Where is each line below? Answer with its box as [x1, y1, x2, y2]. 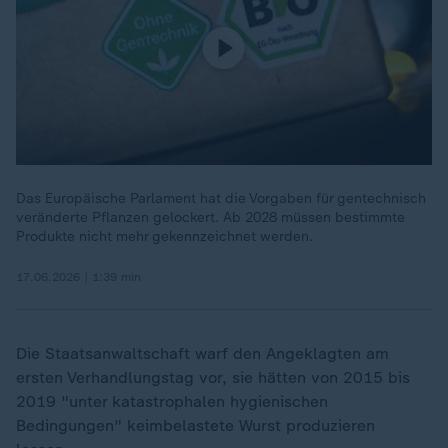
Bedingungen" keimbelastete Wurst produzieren [16, 416, 375, 435]
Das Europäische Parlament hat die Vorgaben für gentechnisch [16, 190, 426, 207]
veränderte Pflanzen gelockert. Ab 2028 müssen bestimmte [16, 209, 405, 226]
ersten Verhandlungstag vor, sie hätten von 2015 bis [16, 368, 410, 387]
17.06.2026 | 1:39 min [16, 270, 141, 284]
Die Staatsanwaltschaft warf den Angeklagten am [16, 344, 389, 363]
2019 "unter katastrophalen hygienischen [16, 392, 328, 411]
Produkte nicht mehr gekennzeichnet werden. [16, 228, 313, 245]
